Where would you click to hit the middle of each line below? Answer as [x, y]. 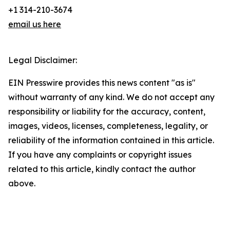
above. [22, 183]
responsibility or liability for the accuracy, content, [107, 111]
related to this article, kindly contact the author [102, 169]
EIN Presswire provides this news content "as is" [102, 83]
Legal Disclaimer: [43, 60]
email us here [35, 24]
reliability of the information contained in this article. [111, 140]
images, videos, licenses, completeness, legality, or [108, 126]
